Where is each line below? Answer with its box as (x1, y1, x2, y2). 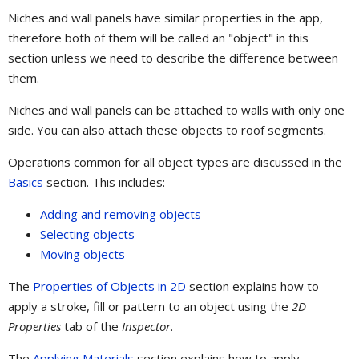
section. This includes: (43, 174, 165, 191)
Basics (8, 174, 43, 191)
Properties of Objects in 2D (33, 278, 186, 295)
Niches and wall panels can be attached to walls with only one (8, 102, 345, 119)
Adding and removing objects (40, 206, 201, 223)
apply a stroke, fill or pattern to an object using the (8, 298, 292, 315)
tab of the (61, 318, 122, 335)
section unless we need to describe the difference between (8, 50, 338, 67)
